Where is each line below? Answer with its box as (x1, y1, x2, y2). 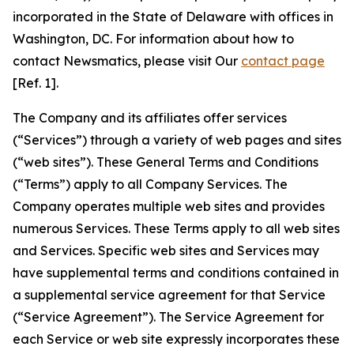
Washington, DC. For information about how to (13, 31, 294, 47)
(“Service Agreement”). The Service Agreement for (13, 309, 324, 325)
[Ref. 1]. (13, 75, 58, 91)
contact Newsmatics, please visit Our (13, 53, 241, 69)
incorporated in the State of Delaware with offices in (13, 9, 333, 24)
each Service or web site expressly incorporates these (13, 331, 340, 347)
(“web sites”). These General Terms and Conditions (13, 154, 318, 170)
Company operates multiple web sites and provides (13, 198, 325, 214)
